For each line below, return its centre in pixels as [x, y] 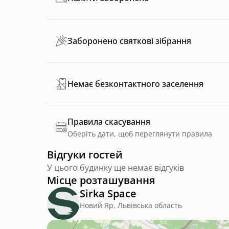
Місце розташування [101, 180]
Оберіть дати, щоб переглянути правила [140, 134]
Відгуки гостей [85, 155]
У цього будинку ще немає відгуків [116, 168]
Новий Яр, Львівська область [131, 205]
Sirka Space [108, 194]
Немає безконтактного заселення [135, 84]
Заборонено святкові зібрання [129, 41]
